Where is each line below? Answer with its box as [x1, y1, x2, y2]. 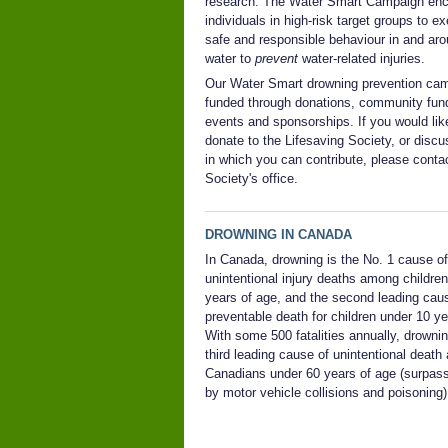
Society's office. [205, 171, 298, 187]
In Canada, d [205, 252, 279, 268]
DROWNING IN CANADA [205, 226, 352, 242]
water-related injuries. [298, 50, 425, 66]
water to [205, 50, 255, 66]
